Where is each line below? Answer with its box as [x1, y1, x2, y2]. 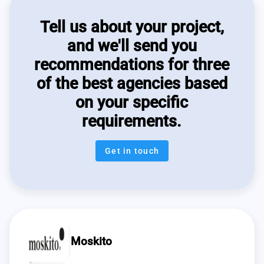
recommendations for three [34, 55, 230, 74]
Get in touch [105, 146, 159, 156]
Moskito [71, 235, 112, 248]
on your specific [75, 93, 189, 112]
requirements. [82, 111, 182, 131]
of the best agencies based [36, 74, 227, 93]
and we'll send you [67, 36, 197, 55]
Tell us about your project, [39, 17, 224, 37]
